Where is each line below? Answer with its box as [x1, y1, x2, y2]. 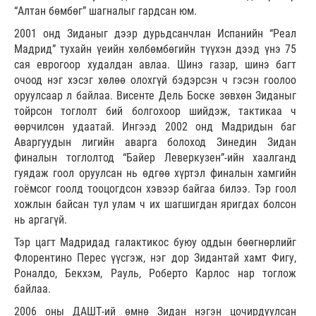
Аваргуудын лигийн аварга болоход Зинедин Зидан [14, 135, 296, 149]
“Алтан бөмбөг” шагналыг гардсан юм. [14, 4, 197, 18]
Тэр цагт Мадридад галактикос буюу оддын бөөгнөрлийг [14, 235, 296, 249]
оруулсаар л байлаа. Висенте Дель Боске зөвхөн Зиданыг [14, 88, 296, 102]
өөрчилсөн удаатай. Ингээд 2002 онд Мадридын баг [14, 119, 296, 133]
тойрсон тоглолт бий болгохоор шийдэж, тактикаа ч [14, 104, 296, 118]
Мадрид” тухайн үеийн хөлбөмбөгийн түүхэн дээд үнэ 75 [14, 42, 296, 56]
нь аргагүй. [14, 212, 67, 226]
